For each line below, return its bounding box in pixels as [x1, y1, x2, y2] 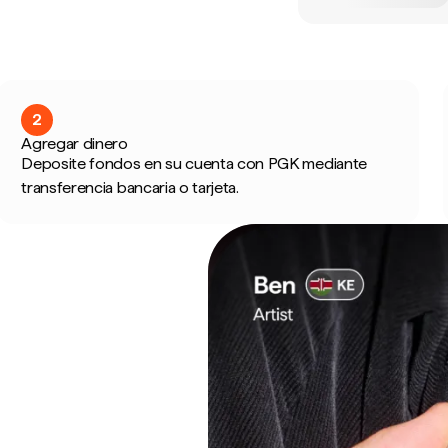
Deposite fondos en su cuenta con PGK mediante [21, 154, 367, 173]
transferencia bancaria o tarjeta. [21, 178, 239, 197]
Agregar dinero [21, 134, 128, 153]
